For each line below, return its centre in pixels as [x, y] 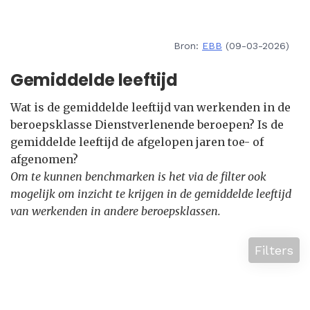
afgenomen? [44, 159]
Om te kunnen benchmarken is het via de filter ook [138, 176]
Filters [274, 250]
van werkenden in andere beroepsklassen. [116, 211]
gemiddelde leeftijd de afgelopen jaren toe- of [137, 142]
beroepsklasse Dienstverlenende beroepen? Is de [147, 125]
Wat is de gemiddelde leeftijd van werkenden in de [151, 107]
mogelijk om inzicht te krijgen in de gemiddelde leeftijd [151, 194]
